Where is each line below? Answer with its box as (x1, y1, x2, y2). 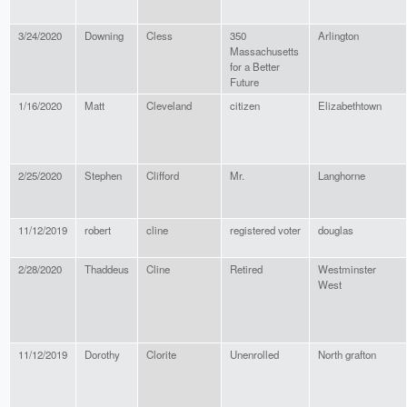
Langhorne (318, 168, 365, 184)
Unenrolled (230, 347, 279, 362)
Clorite (146, 347, 176, 362)
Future (230, 74, 259, 90)
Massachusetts (230, 44, 299, 59)
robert (84, 223, 111, 238)
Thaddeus (84, 262, 129, 277)
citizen (230, 98, 260, 114)
